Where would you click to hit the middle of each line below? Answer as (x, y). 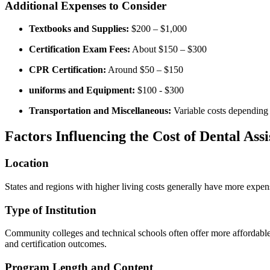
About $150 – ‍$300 (168, 49)
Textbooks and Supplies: (79, 29)
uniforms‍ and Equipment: (82, 90)
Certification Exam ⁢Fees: (80, 49)
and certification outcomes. (56, 244)
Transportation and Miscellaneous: (100, 111)
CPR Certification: (67, 70)
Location (27, 163)
